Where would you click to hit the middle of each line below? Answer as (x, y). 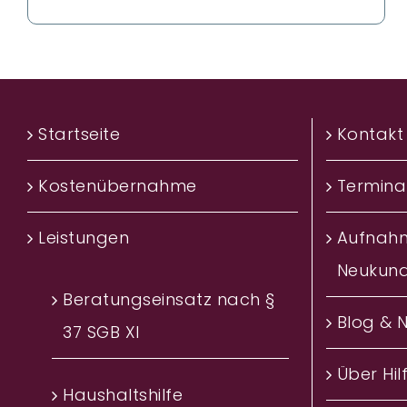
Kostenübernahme (118, 186)
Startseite (79, 134)
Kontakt (370, 134)
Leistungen (84, 238)
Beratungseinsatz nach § (169, 300)
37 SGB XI (101, 333)
